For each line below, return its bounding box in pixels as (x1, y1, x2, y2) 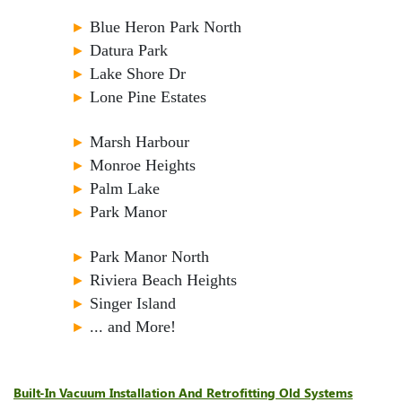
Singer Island (90, 293, 176, 312)
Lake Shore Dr (90, 64, 186, 83)
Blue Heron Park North (90, 17, 241, 36)
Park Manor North (90, 247, 209, 266)
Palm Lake (90, 179, 160, 197)
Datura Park (90, 40, 168, 59)
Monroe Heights (90, 155, 196, 174)
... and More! (90, 317, 176, 336)
